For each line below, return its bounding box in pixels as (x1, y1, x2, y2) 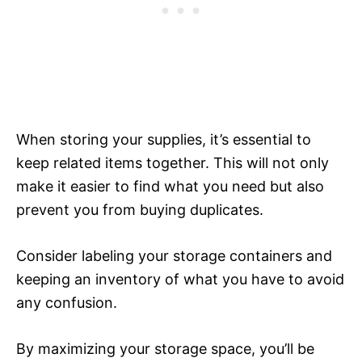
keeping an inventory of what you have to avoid (16, 271, 344, 288)
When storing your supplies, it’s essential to (16, 131, 311, 149)
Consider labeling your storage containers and (16, 247, 332, 265)
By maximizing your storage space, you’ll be (16, 340, 314, 358)
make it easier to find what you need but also (16, 178, 324, 196)
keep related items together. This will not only (16, 154, 329, 172)
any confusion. (16, 294, 117, 312)
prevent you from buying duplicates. (16, 201, 263, 219)
